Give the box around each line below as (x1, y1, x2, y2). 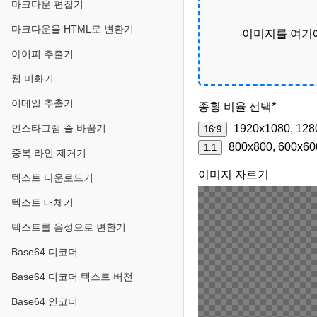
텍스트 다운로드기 (11, 172, 93, 183)
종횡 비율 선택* (198, 100, 276, 113)
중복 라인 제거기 (11, 147, 86, 158)
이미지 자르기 (198, 168, 269, 180)
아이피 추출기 (11, 48, 74, 59)
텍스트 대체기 (11, 197, 74, 208)
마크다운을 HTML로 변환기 (11, 23, 134, 35)
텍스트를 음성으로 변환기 (11, 221, 126, 233)
